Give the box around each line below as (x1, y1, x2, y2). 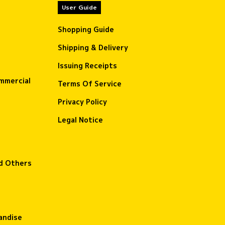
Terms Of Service (58, 78, 122, 88)
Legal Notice (58, 115, 103, 125)
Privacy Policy (58, 96, 107, 106)
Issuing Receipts (58, 60, 117, 70)
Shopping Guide (58, 24, 114, 34)
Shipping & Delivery (58, 42, 128, 52)
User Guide (62, 3, 97, 12)
